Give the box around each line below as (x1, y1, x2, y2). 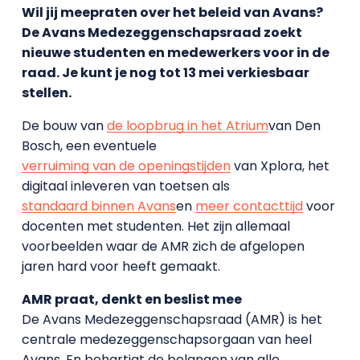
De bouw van (21, 117, 107, 135)
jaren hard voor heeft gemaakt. (21, 257, 220, 276)
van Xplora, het (230, 157, 329, 175)
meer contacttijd (194, 197, 303, 215)
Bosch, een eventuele (21, 137, 157, 155)
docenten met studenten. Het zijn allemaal (21, 217, 290, 235)
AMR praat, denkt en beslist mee (21, 290, 242, 309)
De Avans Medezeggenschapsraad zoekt (21, 23, 302, 42)
